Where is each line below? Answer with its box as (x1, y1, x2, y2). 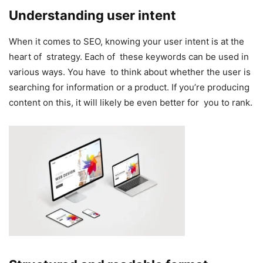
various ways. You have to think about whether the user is (9, 66, 251, 77)
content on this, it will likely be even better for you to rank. (9, 96, 252, 108)
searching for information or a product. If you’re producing (9, 81, 249, 93)
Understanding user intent (9, 7, 176, 23)
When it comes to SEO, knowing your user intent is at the (9, 35, 244, 47)
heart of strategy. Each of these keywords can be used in (9, 50, 249, 62)
